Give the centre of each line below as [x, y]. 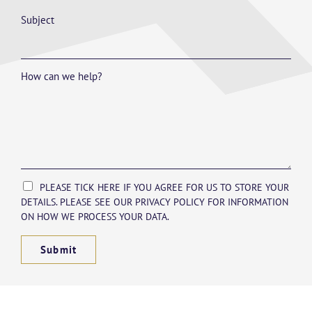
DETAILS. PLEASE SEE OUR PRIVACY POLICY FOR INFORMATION [155, 202]
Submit [59, 250]
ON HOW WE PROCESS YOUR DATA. [95, 216]
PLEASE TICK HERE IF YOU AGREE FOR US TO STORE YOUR [164, 187]
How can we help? [62, 76]
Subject [38, 19]
